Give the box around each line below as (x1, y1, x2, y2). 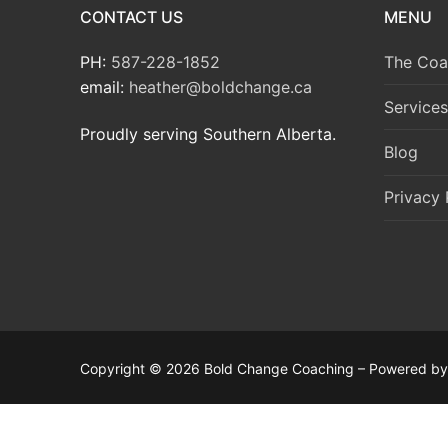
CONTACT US (80, 6, 183, 27)
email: (80, 76, 129, 97)
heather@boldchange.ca (129, 76, 312, 97)
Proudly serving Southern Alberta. (80, 124, 336, 145)
